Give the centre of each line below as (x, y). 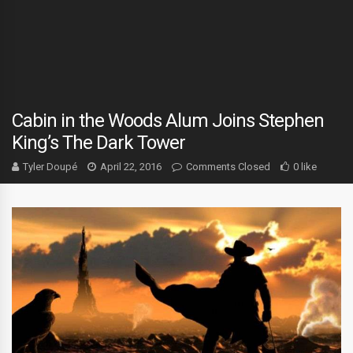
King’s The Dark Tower (98, 143)
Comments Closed (228, 167)
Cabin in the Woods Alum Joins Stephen (168, 121)
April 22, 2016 (131, 167)
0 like (305, 167)
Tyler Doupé (50, 167)
